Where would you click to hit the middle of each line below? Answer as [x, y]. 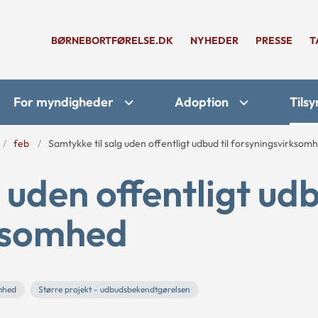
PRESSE [274, 40]
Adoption [202, 102]
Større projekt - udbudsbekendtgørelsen [114, 289]
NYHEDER [214, 40]
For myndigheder [64, 102]
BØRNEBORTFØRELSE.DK [112, 40]
